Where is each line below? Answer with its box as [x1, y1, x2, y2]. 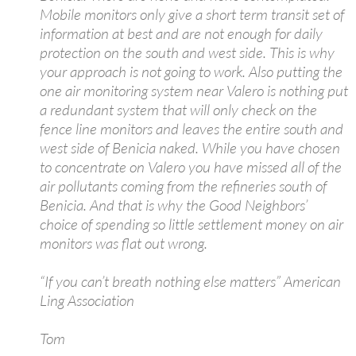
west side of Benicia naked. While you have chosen [40, 137, 340, 157]
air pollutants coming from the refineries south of [40, 176, 327, 195]
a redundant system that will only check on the [40, 99, 317, 119]
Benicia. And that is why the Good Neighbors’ [40, 195, 308, 215]
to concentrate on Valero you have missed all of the [40, 157, 342, 176]
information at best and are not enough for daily [40, 23, 323, 43]
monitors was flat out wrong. [40, 233, 207, 253]
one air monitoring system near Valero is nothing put [40, 80, 348, 100]
